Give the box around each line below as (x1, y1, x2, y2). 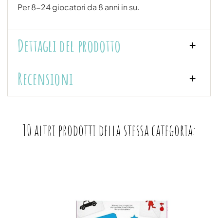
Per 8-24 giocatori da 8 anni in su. (18, 1, 140, 12)
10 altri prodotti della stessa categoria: (22, 120, 196, 140)
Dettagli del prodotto (18, 34, 121, 56)
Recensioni (18, 67, 73, 90)
